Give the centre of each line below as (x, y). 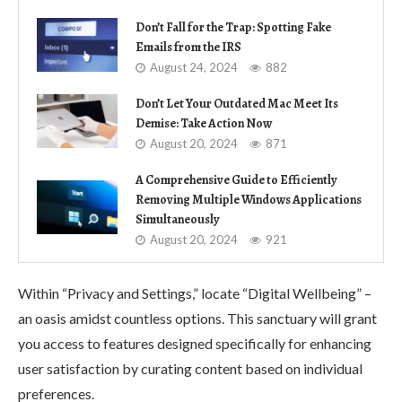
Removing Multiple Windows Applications (249, 199)
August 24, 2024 (194, 67)
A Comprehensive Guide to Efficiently (236, 179)
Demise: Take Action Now (204, 123)
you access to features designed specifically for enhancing (195, 343)
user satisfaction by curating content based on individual (190, 368)
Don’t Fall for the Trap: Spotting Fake (233, 27)
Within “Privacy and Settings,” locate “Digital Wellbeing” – (195, 293)
